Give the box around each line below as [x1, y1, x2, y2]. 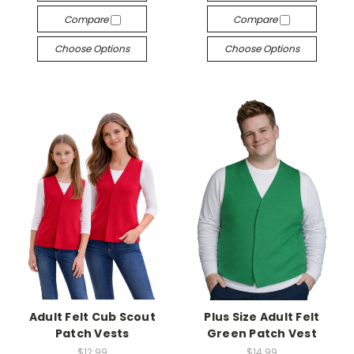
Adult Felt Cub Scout [28, 308, 156, 325]
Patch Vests [55, 325, 130, 341]
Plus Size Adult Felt [204, 308, 320, 325]
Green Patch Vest [206, 325, 317, 341]
